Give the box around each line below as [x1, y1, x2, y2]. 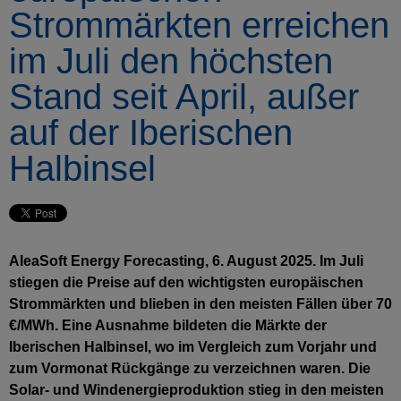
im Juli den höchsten [9, 41, 333, 81]
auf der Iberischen [9, 113, 293, 152]
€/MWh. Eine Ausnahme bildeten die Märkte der [9, 318, 327, 333]
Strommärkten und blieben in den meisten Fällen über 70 [9, 296, 392, 311]
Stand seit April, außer [9, 77, 359, 116]
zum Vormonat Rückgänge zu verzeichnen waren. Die [9, 361, 371, 376]
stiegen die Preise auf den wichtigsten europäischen [9, 275, 363, 290]
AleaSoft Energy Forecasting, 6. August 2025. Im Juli [9, 253, 363, 269]
